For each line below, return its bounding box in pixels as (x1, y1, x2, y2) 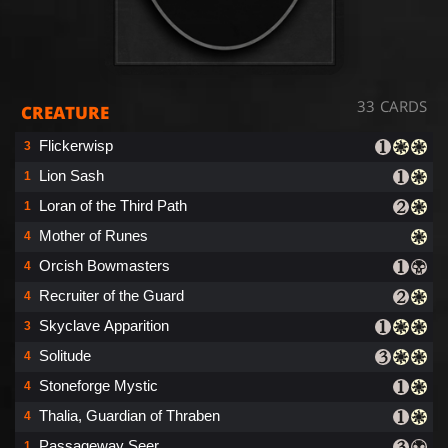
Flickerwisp (39, 136, 113, 154)
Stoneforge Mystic (39, 376, 158, 394)
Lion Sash (39, 166, 104, 184)
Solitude (39, 346, 91, 364)
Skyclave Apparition (39, 316, 169, 334)
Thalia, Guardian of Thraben (39, 406, 220, 424)
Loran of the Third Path (39, 196, 187, 214)
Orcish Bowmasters (39, 256, 170, 274)
